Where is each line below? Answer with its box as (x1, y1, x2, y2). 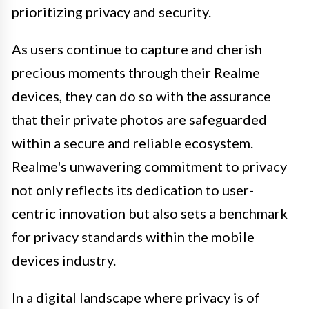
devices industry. (12, 251, 116, 268)
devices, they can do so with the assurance (12, 87, 271, 104)
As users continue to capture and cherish (12, 40, 262, 57)
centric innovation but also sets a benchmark (12, 204, 288, 221)
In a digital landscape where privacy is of (12, 288, 260, 306)
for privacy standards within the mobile (12, 228, 255, 245)
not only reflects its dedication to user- (12, 181, 254, 198)
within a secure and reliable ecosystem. (12, 134, 253, 151)
